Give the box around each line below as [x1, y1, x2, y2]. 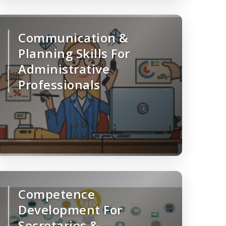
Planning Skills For [18, 45, 130, 62]
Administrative [18, 61, 109, 78]
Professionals [18, 76, 100, 93]
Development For [18, 201, 123, 218]
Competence [18, 186, 95, 203]
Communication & [18, 29, 129, 46]
